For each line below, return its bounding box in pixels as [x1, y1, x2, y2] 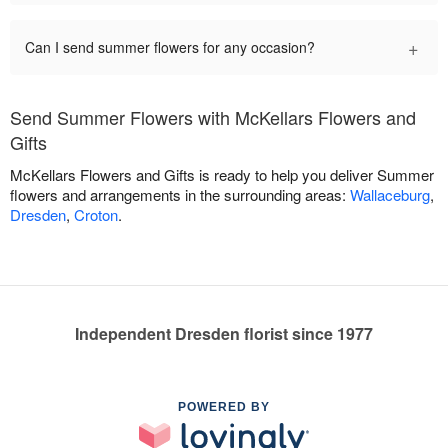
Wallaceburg [350, 183, 430, 205]
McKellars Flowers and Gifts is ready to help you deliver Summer [10, 163, 434, 185]
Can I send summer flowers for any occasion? [25, 36, 315, 57]
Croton [74, 203, 118, 225]
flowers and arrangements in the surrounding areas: [10, 183, 350, 205]
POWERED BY [178, 399, 270, 414]
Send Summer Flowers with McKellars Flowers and [10, 103, 416, 130]
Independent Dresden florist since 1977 [75, 321, 373, 345]
